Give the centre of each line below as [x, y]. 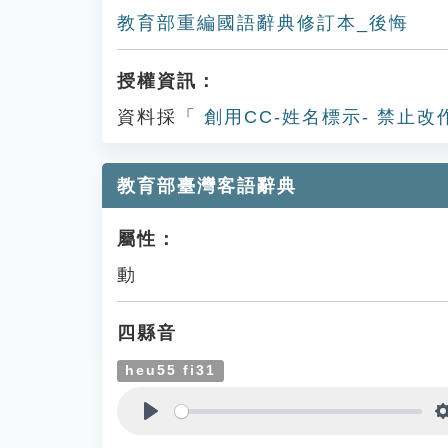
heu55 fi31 [171, 370]
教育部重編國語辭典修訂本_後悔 [263, 23]
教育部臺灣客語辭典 [207, 186]
